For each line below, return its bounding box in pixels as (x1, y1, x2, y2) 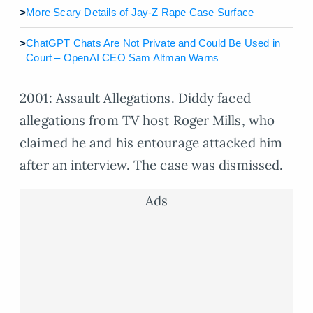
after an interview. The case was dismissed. (20, 156, 284, 173)
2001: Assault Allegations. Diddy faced (20, 89, 251, 106)
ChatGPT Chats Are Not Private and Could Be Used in (26, 36, 281, 49)
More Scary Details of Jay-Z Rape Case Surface (26, 6, 254, 18)
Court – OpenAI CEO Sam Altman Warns (26, 51, 219, 64)
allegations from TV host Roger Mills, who (20, 111, 275, 129)
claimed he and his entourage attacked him (20, 133, 283, 151)
